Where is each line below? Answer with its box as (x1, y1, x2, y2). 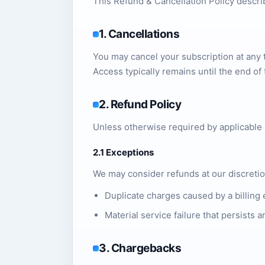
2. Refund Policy (99, 98, 182, 111)
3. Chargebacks (99, 241, 182, 255)
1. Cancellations (99, 27, 180, 41)
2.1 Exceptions (93, 147, 154, 158)
